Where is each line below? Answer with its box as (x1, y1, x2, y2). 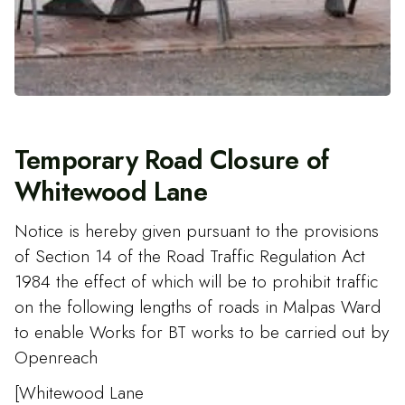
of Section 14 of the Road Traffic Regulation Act (14, 242, 365, 268)
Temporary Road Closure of (14, 141, 329, 180)
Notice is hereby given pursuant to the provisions (14, 217, 379, 243)
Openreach (14, 344, 98, 370)
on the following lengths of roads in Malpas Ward (14, 293, 381, 319)
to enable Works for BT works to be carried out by (14, 318, 389, 344)
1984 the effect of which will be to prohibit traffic (14, 268, 378, 294)
